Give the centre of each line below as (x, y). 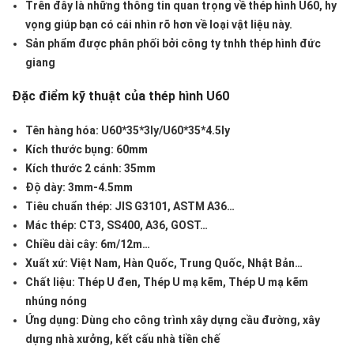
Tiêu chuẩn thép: (69, 207)
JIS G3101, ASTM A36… (173, 207)
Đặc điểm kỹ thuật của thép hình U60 (121, 96)
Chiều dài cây (60, 245)
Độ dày (44, 188)
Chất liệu (49, 282)
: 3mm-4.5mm (98, 188)
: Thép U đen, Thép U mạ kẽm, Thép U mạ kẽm (190, 282)
